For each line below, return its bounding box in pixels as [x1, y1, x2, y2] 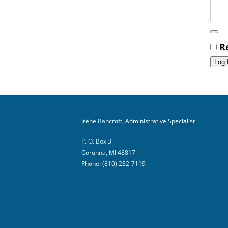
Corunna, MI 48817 [81, 148, 135, 157]
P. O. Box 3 [81, 136, 111, 146]
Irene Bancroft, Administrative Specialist [81, 116, 195, 125]
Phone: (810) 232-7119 [81, 159, 146, 168]
